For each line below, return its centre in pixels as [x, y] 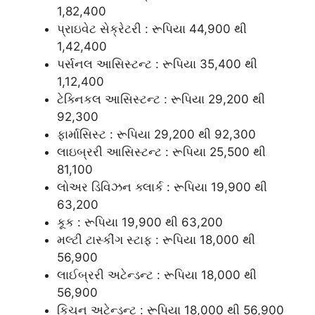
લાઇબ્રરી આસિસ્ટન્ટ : [115, 152]
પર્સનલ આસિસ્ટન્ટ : [110, 64]
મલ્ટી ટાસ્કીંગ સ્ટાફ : [110, 239]
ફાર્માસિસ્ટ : [87, 134]
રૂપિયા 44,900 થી [199, 28]
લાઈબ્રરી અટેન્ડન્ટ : [110, 275]
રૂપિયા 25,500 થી [219, 152]
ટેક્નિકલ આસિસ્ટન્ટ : [114, 99]
